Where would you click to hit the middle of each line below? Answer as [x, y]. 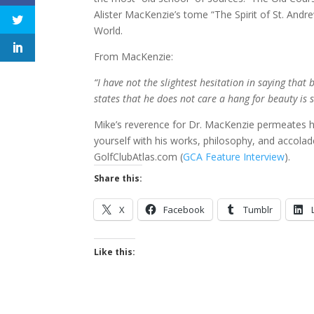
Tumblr [258, 210]
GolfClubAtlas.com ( [139, 157]
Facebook [184, 210]
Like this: [115, 252]
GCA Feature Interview [234, 157]
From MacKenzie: [134, 56]
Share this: [118, 178]
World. [109, 30]
